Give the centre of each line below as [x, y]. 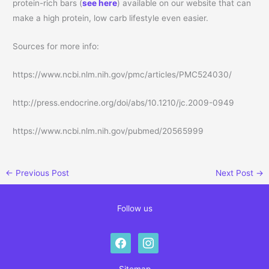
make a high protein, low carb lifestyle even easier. [112, 18]
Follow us [134, 209]
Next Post [235, 173]
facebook [128, 240]
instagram [157, 240]
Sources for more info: [56, 46]
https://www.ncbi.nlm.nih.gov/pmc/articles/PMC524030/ [122, 74]
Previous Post [41, 173]
